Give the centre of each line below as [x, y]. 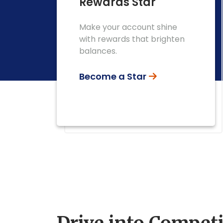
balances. [98, 51]
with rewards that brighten [132, 39]
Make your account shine [128, 27]
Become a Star [113, 76]
